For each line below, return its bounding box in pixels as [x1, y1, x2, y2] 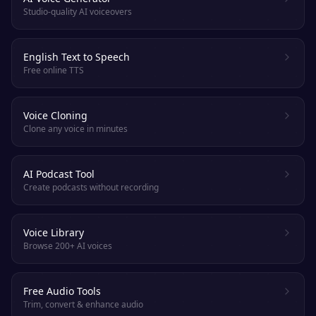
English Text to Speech [23, 50, 130, 63]
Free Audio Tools [23, 284, 101, 298]
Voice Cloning [23, 109, 87, 122]
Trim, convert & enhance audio [23, 298, 143, 310]
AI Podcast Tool [23, 167, 95, 181]
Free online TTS [23, 64, 84, 76]
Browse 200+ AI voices [23, 240, 112, 252]
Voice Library [23, 226, 84, 239]
